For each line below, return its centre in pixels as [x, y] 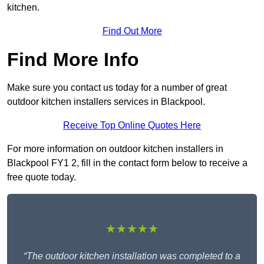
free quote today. [42, 177]
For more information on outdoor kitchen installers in [115, 149]
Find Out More [132, 31]
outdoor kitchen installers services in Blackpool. [106, 102]
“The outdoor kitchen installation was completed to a [132, 256]
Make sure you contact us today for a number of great [117, 88]
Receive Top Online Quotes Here [132, 126]
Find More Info [73, 60]
